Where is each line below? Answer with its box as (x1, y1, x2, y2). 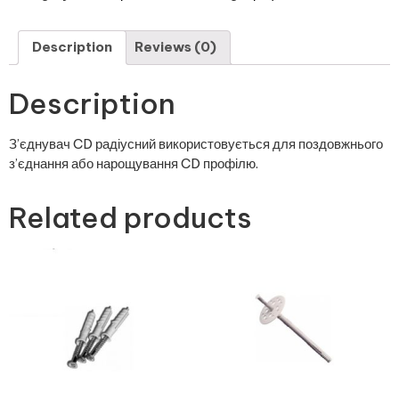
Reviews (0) (134, 38, 216, 56)
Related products (9, 199, 252, 235)
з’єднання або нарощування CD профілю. (9, 154, 258, 172)
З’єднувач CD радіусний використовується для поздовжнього (9, 134, 383, 152)
